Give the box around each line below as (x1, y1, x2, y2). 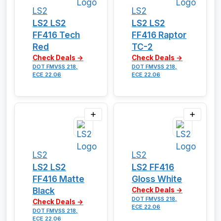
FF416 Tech (33, 29, 80, 40)
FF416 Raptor (132, 29, 186, 40)
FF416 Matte (33, 173, 84, 184)
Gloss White (132, 173, 182, 184)
